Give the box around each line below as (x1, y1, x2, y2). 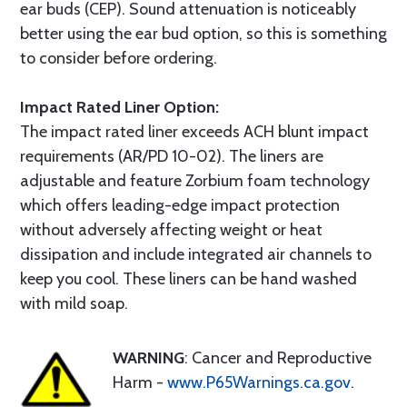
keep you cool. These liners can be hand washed (20, 269, 357, 289)
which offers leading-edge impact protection (20, 195, 340, 215)
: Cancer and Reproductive (184, 348, 372, 368)
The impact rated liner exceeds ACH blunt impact (20, 122, 369, 142)
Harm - (113, 372, 167, 392)
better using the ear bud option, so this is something (20, 24, 387, 44)
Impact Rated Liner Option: (20, 97, 219, 117)
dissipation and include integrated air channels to (20, 244, 372, 264)
